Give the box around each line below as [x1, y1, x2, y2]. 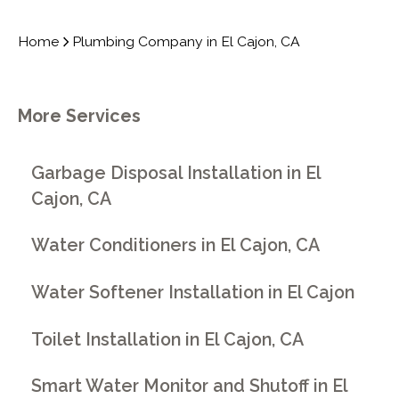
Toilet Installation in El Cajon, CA [31, 329, 305, 350]
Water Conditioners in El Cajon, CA [31, 235, 321, 256]
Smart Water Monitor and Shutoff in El [31, 376, 348, 397]
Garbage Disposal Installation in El [31, 162, 322, 183]
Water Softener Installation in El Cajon [31, 281, 355, 303]
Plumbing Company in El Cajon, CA [72, 33, 301, 51]
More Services [17, 106, 141, 127]
